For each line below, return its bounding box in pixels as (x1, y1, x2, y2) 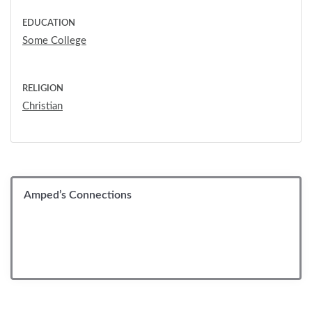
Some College (22, 35, 86, 46)
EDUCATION (22, 18, 75, 28)
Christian (22, 100, 63, 111)
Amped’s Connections (24, 189, 132, 201)
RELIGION (22, 84, 63, 93)
